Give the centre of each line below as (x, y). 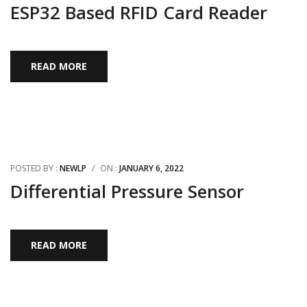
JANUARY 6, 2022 (151, 168)
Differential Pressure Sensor (127, 191)
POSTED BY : (35, 168)
